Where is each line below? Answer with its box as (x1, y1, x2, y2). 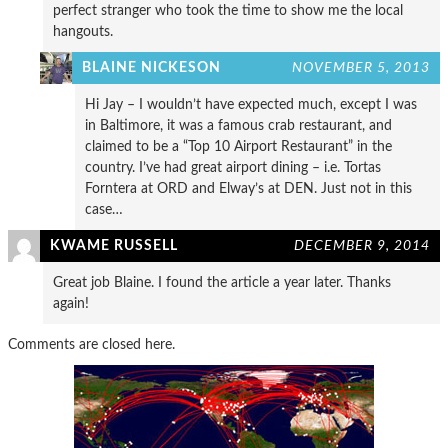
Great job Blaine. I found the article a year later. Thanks (53, 274, 391, 290)
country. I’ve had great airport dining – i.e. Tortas (85, 159, 381, 175)
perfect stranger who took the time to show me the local (53, 2, 403, 18)
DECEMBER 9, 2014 (294, 237, 430, 253)
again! (53, 295, 89, 311)
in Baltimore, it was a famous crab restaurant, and (85, 117, 392, 133)
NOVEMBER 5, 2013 (292, 59, 430, 75)
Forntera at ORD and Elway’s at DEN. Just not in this (85, 180, 412, 196)
